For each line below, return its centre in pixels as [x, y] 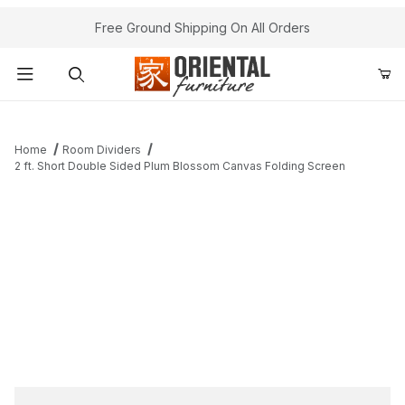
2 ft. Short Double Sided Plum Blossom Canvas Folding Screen [180, 166]
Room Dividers [101, 150]
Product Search [73, 115]
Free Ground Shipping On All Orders [202, 28]
